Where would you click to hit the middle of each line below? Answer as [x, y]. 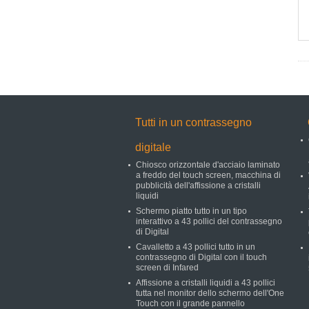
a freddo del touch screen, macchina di [208, 175]
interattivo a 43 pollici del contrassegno [209, 221]
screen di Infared [167, 268]
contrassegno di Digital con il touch [201, 257]
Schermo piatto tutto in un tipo [191, 211]
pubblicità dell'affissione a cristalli [198, 186]
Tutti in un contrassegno [193, 122]
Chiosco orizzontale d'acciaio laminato [208, 165]
